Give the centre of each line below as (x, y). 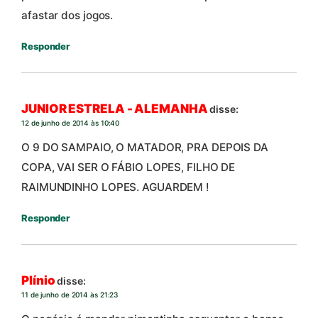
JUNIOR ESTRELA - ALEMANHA (115, 109)
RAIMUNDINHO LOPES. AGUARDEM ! (116, 187)
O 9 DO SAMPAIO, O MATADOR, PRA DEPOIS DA (145, 147)
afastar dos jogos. (67, 15)
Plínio (38, 281)
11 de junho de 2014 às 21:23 (70, 295)
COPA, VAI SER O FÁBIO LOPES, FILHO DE (128, 167)
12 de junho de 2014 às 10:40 (71, 123)
